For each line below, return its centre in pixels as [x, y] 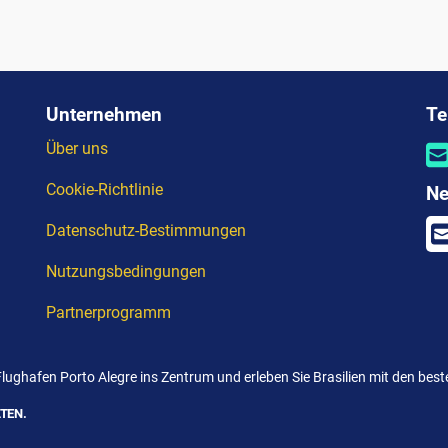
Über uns [77, 149]
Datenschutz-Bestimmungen [146, 231]
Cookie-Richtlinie [104, 190]
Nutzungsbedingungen [126, 272]
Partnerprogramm [108, 313]
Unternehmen [104, 115]
